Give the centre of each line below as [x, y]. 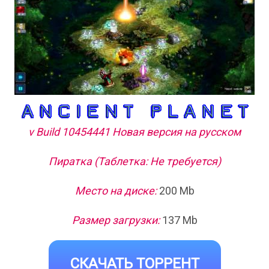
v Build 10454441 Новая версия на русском [134, 131]
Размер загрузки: [116, 220]
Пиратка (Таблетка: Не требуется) [134, 161]
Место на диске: [116, 190]
